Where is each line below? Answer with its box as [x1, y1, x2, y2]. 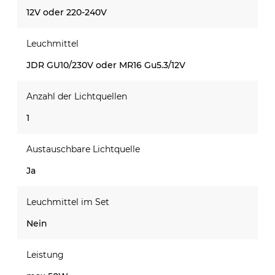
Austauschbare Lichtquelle [26, 143, 140, 155]
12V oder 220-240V [26, 6, 107, 18]
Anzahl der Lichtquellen [26, 90, 127, 102]
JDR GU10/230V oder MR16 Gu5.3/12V [26, 59, 185, 71]
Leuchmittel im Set [26, 196, 109, 207]
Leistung [26, 249, 64, 260]
